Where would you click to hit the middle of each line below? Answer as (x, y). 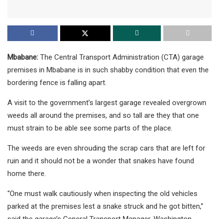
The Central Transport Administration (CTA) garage (122, 57)
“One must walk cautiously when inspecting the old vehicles (102, 194)
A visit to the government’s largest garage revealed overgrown (107, 103)
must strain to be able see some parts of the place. (90, 128)
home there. (27, 174)
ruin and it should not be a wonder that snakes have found (101, 161)
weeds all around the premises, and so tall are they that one (103, 116)
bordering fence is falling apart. (57, 83)
